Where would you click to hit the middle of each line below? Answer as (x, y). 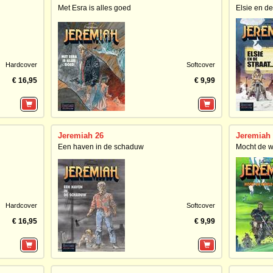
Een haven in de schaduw (101, 147)
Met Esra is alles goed (94, 8)
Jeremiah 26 (80, 136)
